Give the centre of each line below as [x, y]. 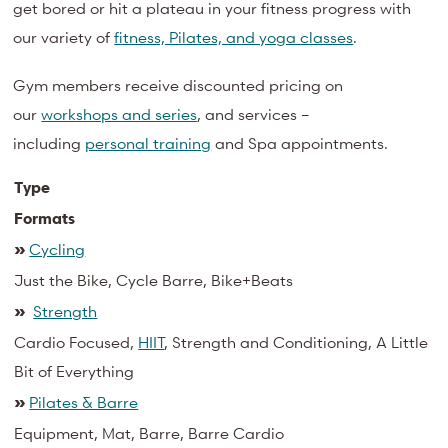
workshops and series [119, 113]
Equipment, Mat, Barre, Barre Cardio [149, 433]
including [47, 142]
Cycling [57, 249]
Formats [45, 218]
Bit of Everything [74, 371]
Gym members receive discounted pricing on [178, 84]
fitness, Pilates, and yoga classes [234, 36]
